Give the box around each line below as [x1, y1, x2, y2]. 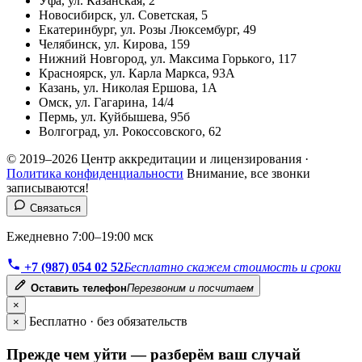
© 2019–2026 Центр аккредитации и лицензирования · [6, 151, 309, 166]
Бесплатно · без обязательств [29, 314, 187, 328]
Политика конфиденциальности [6, 166, 183, 180]
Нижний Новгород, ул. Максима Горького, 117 [39, 51, 297, 65]
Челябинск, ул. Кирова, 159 [39, 36, 190, 51]
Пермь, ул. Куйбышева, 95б [39, 109, 190, 124]
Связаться [30, 201, 81, 214]
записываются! [6, 180, 89, 195]
